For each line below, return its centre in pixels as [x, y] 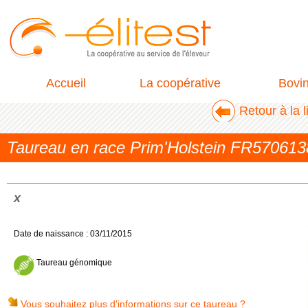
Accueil [66, 83]
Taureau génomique [73, 263]
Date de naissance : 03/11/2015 [73, 234]
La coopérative [180, 83]
